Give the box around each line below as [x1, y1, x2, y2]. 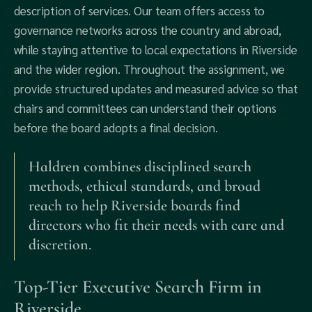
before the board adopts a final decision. [14, 120, 218, 135]
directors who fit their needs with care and [29, 216, 284, 234]
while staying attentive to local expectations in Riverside [14, 42, 297, 57]
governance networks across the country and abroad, [14, 22, 281, 38]
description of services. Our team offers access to [14, 3, 265, 18]
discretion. [29, 235, 91, 253]
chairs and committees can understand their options [14, 100, 276, 116]
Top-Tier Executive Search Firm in [14, 276, 262, 297]
